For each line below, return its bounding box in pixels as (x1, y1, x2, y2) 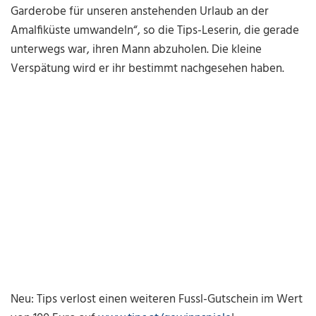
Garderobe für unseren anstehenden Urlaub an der (11, 2, 269, 22)
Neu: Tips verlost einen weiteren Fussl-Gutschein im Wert (11, 290, 303, 310)
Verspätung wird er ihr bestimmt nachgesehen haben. (11, 59, 285, 79)
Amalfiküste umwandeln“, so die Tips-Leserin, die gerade (11, 21, 300, 41)
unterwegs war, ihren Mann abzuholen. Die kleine (11, 40, 262, 60)
